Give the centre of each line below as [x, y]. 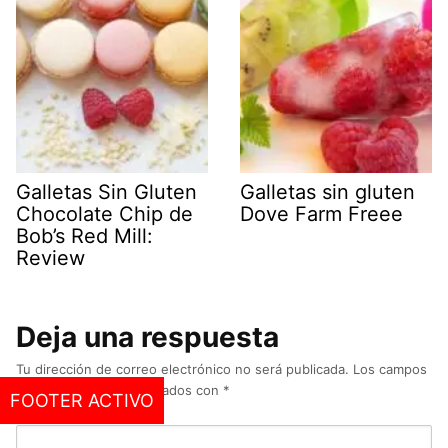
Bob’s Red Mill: [84, 236]
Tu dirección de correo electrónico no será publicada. [182, 369]
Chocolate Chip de [104, 214]
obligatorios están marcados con [119, 390]
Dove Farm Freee [321, 214]
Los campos [390, 369]
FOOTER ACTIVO [82, 400]
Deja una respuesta [147, 337]
